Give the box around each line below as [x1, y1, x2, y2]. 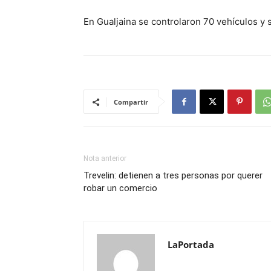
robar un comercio [83, 183, 157, 194]
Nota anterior [83, 154, 126, 163]
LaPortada [168, 238, 214, 250]
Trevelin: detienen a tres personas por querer [83, 170, 263, 181]
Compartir [114, 97, 148, 106]
